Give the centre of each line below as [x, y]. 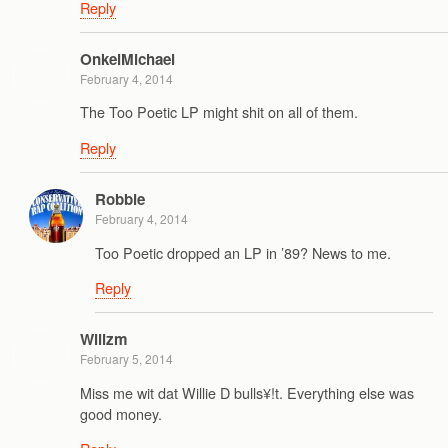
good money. [121, 413]
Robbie [120, 199]
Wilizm [104, 339]
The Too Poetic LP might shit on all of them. [219, 112]
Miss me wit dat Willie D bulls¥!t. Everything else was [247, 392]
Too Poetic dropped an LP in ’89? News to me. [243, 252]
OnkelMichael [127, 59]
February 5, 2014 [126, 359]
